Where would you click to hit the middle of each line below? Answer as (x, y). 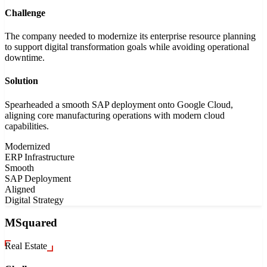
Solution (21, 81)
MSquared (31, 223)
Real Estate (26, 246)
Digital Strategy (34, 200)
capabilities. (27, 126)
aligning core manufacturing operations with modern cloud (115, 115)
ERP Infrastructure (40, 157)
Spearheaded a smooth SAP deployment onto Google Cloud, (119, 104)
